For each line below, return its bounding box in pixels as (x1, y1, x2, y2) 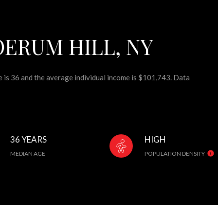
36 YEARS (10, 134, 47, 145)
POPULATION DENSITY (145, 149, 205, 157)
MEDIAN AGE (10, 149, 45, 157)
